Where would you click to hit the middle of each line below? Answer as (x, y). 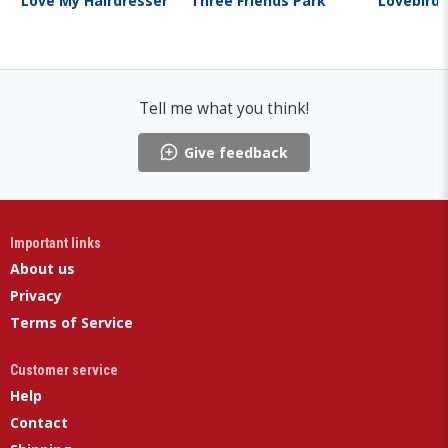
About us (42, 268)
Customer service (64, 369)
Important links (55, 242)
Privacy (36, 295)
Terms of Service (71, 322)
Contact (39, 422)
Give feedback (236, 152)
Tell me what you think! (224, 108)
